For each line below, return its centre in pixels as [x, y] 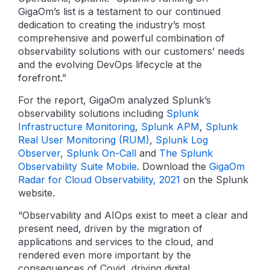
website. [36, 193]
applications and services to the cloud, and [116, 242]
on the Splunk [214, 180]
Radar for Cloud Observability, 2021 [99, 180]
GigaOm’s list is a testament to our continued [119, 11]
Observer [39, 153]
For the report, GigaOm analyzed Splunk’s [115, 100]
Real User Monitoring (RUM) [84, 140]
